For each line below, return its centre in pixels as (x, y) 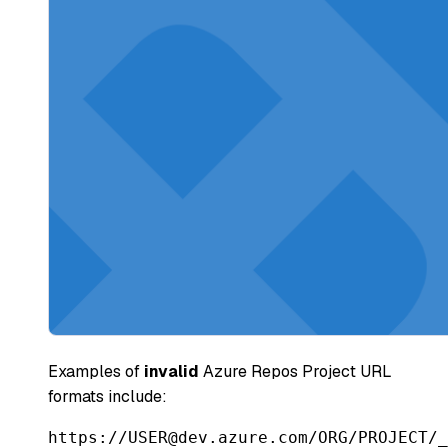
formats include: (107, 396)
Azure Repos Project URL (295, 371)
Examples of (96, 371)
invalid (171, 371)
